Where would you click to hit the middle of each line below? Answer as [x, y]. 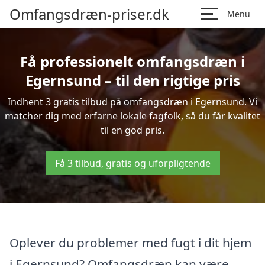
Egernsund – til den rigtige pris [132, 80]
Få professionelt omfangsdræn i [132, 61]
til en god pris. [132, 130]
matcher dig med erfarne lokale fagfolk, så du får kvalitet [132, 116]
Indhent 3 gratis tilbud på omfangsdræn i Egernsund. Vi [132, 102]
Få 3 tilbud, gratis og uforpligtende [132, 163]
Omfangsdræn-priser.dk [89, 14]
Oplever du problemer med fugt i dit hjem [130, 243]
